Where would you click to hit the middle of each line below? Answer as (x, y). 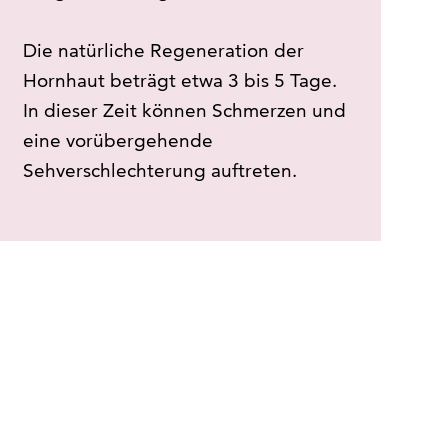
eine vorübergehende (117, 141)
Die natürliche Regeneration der (163, 51)
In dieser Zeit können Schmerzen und (184, 111)
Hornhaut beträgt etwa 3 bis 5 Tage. (179, 81)
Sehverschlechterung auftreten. (159, 171)
